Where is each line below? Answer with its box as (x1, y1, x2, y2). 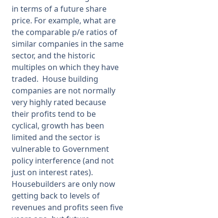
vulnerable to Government (12, 144, 109, 154)
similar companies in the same (12, 38, 124, 49)
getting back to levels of (12, 190, 100, 201)
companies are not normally (12, 85, 115, 96)
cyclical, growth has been (12, 120, 104, 131)
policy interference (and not (12, 155, 114, 166)
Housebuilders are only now (12, 179, 115, 189)
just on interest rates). (12, 167, 93, 178)
